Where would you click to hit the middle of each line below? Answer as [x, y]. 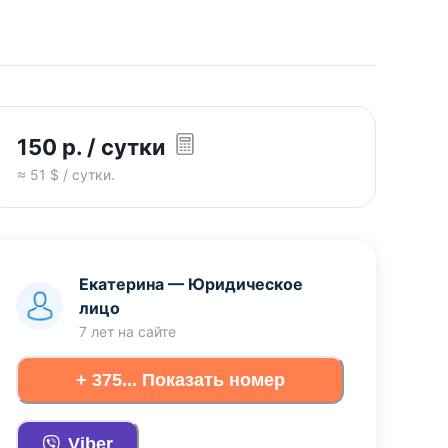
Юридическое [246, 284]
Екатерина [127, 284]
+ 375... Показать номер [180, 379]
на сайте [145, 332]
